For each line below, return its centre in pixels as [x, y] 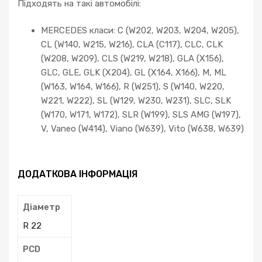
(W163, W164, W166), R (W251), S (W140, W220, [133, 87]
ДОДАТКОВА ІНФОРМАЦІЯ [77, 174]
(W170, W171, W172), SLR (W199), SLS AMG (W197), [141, 115]
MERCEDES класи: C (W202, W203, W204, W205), [140, 31]
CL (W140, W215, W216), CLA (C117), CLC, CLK [132, 45]
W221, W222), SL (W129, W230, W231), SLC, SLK [136, 101]
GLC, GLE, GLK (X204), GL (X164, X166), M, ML [134, 73]
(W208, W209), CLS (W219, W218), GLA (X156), [132, 59]
